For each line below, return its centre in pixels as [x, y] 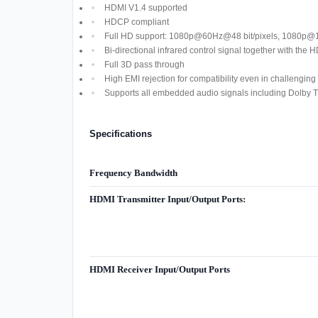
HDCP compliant [136, 22]
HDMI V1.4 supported [146, 7]
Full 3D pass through [144, 64]
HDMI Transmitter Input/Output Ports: [167, 199]
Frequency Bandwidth [133, 173]
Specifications [120, 133]
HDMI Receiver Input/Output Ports [159, 270]
